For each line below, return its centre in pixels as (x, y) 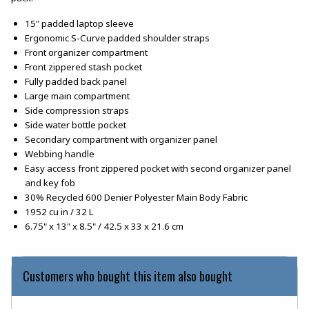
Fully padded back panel (76, 81)
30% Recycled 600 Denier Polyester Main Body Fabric (136, 197)
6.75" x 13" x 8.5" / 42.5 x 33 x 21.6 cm (104, 226)
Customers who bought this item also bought (128, 276)
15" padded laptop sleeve (79, 23)
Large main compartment (77, 96)
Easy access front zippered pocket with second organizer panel (158, 168)
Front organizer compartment (86, 52)
